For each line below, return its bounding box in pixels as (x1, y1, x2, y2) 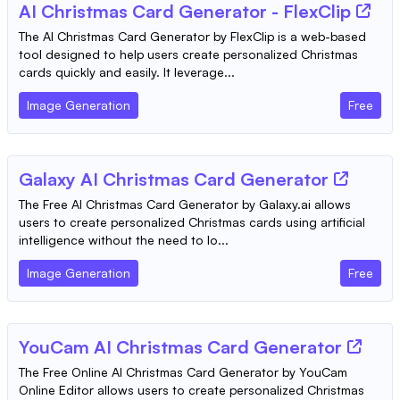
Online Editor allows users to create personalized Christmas (19, 382, 364, 397)
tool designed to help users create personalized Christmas (19, 46, 358, 62)
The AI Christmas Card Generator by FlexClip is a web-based (19, 29, 366, 44)
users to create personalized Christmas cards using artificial (19, 214, 365, 229)
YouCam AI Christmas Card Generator (19, 336, 342, 358)
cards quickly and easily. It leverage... (19, 64, 235, 79)
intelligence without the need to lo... (19, 232, 229, 247)
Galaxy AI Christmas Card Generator (19, 168, 329, 190)
